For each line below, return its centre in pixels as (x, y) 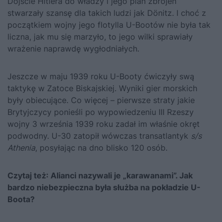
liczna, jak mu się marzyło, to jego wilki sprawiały (100, 36)
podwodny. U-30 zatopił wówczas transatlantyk (99, 136)
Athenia (21, 147)
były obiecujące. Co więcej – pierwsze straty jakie (101, 100)
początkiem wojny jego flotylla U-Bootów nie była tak (109, 25)
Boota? (21, 199)
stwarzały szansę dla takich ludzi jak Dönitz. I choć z (107, 13)
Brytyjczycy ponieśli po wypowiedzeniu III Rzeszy (101, 112)
